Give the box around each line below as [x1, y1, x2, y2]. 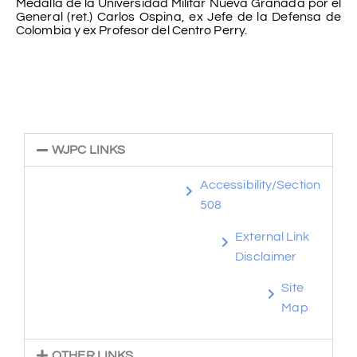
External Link [235, 229, 310, 243]
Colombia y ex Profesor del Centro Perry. [16, 24, 248, 37]
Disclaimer [235, 249, 297, 263]
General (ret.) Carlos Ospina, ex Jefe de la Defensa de [16, 10, 341, 24]
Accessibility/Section [199, 178, 320, 192]
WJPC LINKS [52, 143, 126, 156]
